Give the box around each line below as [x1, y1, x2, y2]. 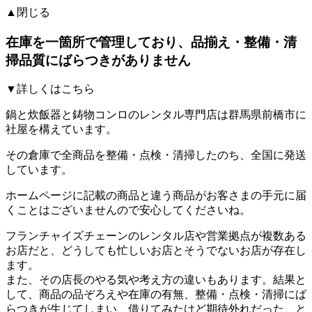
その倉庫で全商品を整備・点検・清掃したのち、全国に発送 [6, 149, 306, 162]
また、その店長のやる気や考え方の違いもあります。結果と [6, 274, 306, 286]
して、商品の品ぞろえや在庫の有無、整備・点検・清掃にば [6, 288, 306, 301]
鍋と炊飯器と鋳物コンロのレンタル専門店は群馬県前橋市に [6, 109, 306, 121]
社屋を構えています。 [6, 123, 117, 136]
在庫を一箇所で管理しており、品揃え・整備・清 [6, 34, 297, 49]
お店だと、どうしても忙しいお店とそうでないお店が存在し [6, 244, 306, 257]
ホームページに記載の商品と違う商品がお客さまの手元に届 [6, 189, 306, 202]
